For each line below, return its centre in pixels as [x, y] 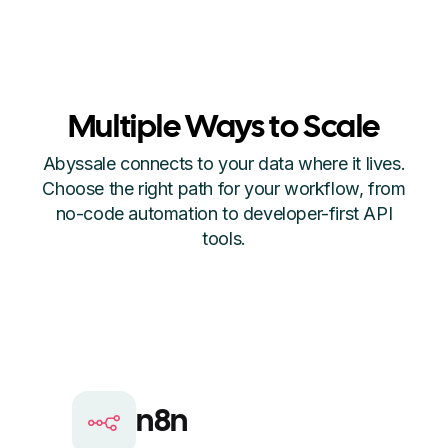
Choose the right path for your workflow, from [224, 188]
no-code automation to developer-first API [224, 213]
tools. [224, 238]
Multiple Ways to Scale [224, 128]
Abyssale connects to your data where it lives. [224, 163]
